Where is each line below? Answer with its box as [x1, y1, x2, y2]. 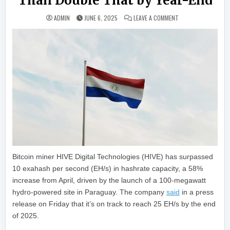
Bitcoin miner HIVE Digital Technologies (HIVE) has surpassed [12, 152, 214, 161]
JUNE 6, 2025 [84, 13, 118, 22]
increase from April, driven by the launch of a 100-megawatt [12, 176, 206, 185]
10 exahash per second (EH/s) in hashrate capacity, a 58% [12, 164, 203, 173]
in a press [180, 188, 214, 197]
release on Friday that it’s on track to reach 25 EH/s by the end [12, 200, 216, 208]
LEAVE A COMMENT [133, 13, 179, 22]
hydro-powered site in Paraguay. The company [12, 188, 167, 197]
